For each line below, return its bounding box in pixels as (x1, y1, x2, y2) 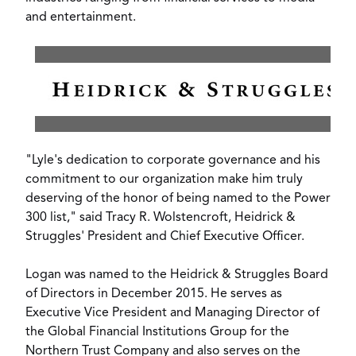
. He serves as (204, 288, 282, 300)
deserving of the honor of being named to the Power (25, 192, 331, 205)
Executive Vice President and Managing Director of (25, 307, 319, 319)
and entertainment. (25, 11, 136, 24)
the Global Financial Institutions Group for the (25, 326, 289, 339)
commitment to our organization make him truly (25, 173, 303, 186)
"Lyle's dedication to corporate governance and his (25, 154, 320, 167)
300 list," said (25, 211, 106, 224)
